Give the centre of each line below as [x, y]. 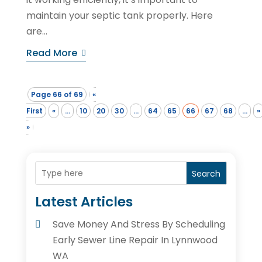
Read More [51, 53]
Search [206, 174]
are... [37, 32]
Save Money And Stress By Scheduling [139, 225]
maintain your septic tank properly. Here [119, 16]
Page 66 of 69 [57, 95]
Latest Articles [84, 202]
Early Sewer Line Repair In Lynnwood [135, 240]
